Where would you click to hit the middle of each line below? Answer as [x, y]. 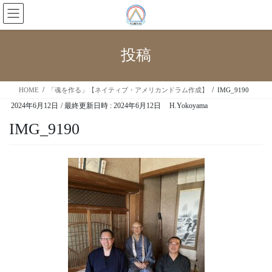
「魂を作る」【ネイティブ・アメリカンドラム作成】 [128, 90]
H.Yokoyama [188, 105]
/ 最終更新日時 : [87, 105]
